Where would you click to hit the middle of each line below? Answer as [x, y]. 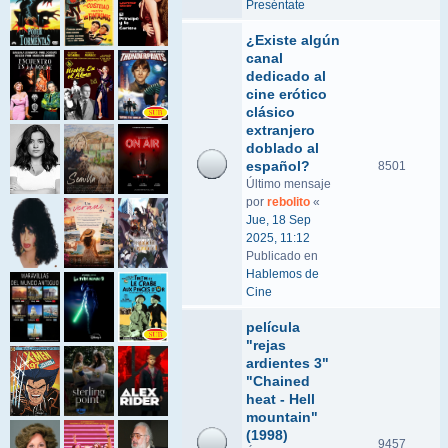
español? [278, 166]
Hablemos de [282, 274]
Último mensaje [288, 184]
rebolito [288, 202]
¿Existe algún [293, 40]
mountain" [282, 417]
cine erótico [286, 94]
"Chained [278, 381]
